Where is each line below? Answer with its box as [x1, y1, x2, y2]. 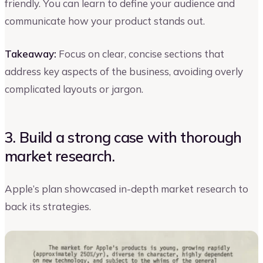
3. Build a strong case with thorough [5, 127, 242, 146]
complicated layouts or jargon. [5, 82, 143, 95]
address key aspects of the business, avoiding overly [5, 65, 243, 77]
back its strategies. [5, 200, 91, 213]
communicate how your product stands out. [5, 15, 205, 28]
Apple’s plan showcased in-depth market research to [5, 183, 248, 195]
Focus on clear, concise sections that [56, 47, 224, 60]
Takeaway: [5, 47, 56, 60]
